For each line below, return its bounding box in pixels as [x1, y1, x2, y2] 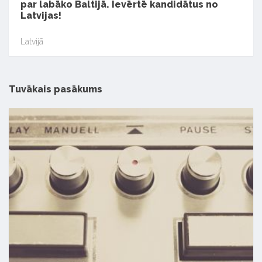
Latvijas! [20, 10, 61, 22]
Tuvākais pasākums [9, 84, 102, 95]
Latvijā [20, 36, 43, 46]
